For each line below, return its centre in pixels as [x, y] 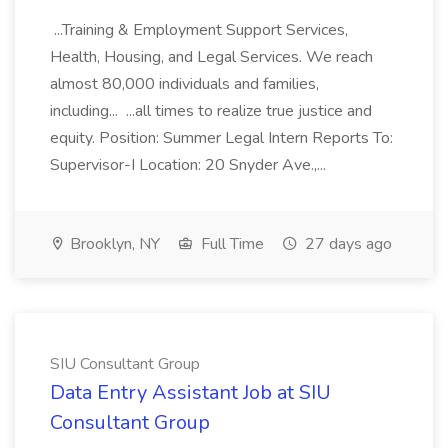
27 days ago [346, 244]
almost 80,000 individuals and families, [184, 84]
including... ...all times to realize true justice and [211, 111]
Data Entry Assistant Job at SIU [190, 392]
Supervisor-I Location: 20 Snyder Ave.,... [190, 165]
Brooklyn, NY [113, 244]
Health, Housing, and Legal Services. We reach [211, 57]
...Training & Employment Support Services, [199, 30]
